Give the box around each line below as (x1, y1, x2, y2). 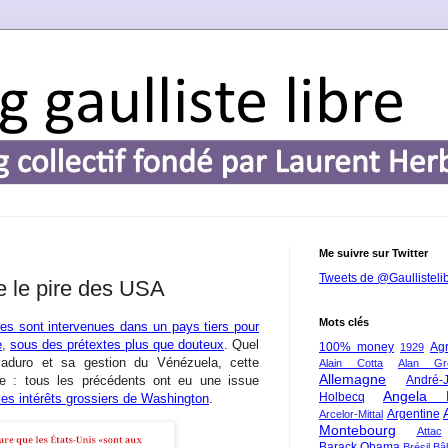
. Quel (224, 336, 259, 352)
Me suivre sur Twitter (319, 247, 428, 259)
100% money (319, 340, 394, 354)
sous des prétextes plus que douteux (10, 336, 224, 352)
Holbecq (319, 390, 365, 404)
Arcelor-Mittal (319, 408, 383, 420)
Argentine (386, 407, 440, 421)
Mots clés (319, 316, 369, 328)
